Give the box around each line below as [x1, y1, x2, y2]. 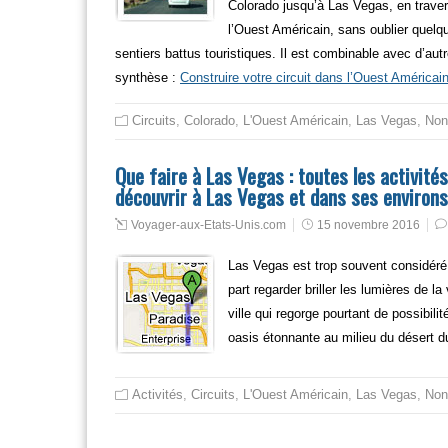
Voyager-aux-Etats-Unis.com [131, 218, 286, 232]
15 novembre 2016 [317, 218, 420, 232]
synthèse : [115, 70, 180, 85]
